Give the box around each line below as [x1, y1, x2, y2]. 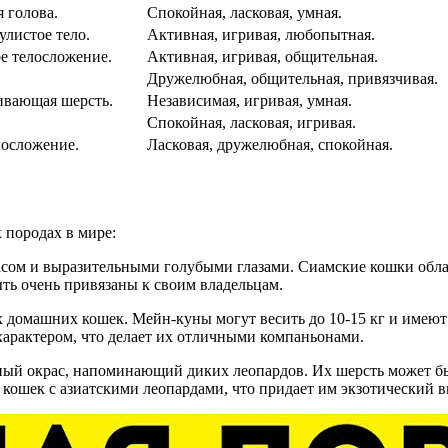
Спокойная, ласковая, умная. [147, 4, 342, 22]
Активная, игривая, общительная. [147, 48, 378, 66]
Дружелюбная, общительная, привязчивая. [147, 70, 438, 88]
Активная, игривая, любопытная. [147, 26, 375, 44]
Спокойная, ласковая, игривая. [147, 114, 356, 132]
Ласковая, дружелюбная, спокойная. [147, 136, 393, 154]
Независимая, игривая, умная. [147, 92, 352, 110]
